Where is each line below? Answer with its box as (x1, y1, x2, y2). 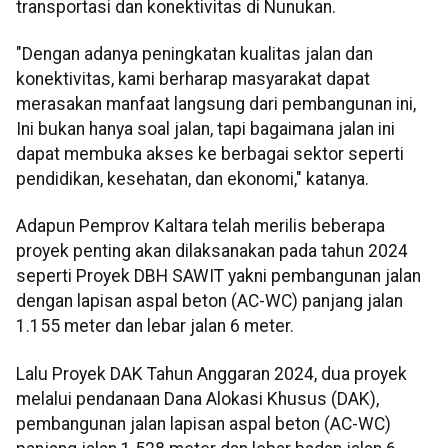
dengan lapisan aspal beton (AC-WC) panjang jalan (16, 291, 403, 312)
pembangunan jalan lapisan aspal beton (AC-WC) (16, 413, 391, 434)
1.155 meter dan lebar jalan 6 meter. (16, 316, 294, 337)
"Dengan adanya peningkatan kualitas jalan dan (16, 44, 373, 65)
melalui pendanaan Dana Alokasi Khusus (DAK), (16, 388, 379, 409)
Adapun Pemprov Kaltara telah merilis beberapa (16, 216, 385, 237)
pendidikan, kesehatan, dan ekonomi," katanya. (16, 169, 369, 190)
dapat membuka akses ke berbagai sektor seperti (16, 144, 404, 165)
